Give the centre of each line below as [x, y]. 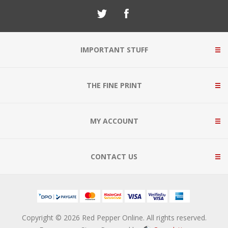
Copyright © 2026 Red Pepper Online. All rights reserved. [114, 218]
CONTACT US [114, 156]
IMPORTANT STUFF [114, 50]
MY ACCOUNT [114, 121]
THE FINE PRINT [114, 85]
